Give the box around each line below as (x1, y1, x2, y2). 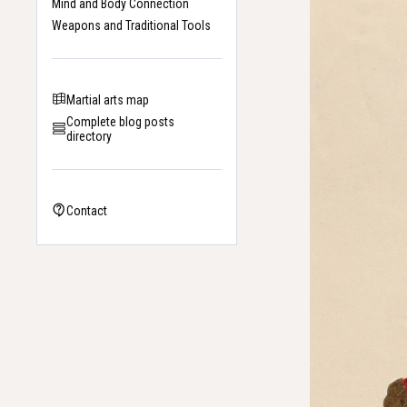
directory (66, 129, 112, 144)
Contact (66, 203, 107, 219)
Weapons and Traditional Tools (52, 17, 211, 33)
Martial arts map (66, 92, 149, 107)
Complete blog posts (66, 114, 174, 130)
